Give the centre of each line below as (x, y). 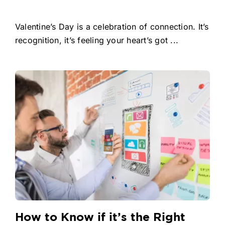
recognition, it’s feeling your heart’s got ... (97, 40)
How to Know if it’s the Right (100, 218)
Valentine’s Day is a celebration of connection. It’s (112, 27)
